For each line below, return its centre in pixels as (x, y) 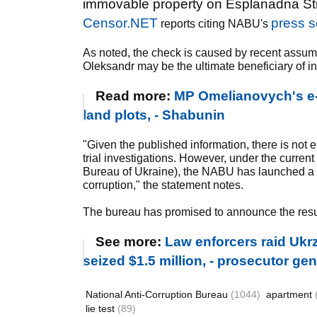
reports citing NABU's (214, 24)
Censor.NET (120, 23)
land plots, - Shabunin (154, 115)
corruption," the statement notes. (163, 185)
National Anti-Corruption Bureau (158, 294)
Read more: (135, 96)
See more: (130, 242)
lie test (102, 309)
